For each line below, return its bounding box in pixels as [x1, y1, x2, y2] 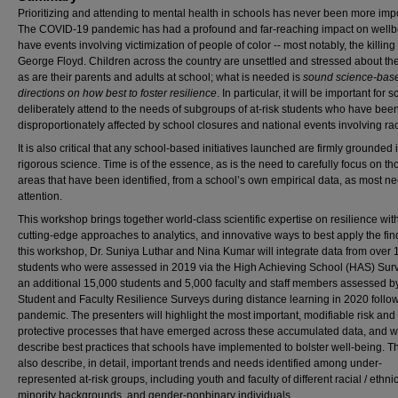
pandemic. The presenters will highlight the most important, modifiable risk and [18, 309, 395, 322]
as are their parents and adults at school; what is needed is [18, 71, 303, 84]
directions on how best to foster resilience [18, 87, 217, 99]
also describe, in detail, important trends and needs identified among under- [18, 357, 382, 370]
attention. [18, 190, 62, 203]
